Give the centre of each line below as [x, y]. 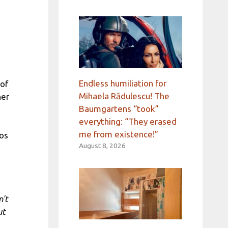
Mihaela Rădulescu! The [124, 96]
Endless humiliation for [122, 83]
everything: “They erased [127, 121]
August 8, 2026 [102, 145]
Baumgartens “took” [119, 108]
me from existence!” [118, 134]
